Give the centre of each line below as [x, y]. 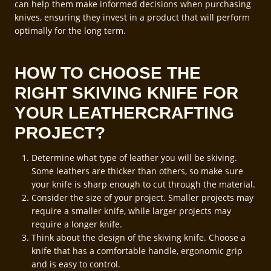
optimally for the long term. [71, 30]
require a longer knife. [77, 224]
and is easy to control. [76, 264]
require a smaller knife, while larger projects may [131, 211]
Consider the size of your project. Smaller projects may [142, 197]
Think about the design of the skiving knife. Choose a [139, 237]
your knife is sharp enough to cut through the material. [143, 184]
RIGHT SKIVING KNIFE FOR [126, 93]
